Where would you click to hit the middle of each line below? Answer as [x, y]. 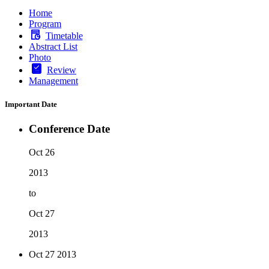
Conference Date [69, 129]
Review [62, 70]
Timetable [64, 35]
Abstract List [53, 46]
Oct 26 [42, 152]
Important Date [31, 104]
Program [45, 23]
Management [53, 80]
